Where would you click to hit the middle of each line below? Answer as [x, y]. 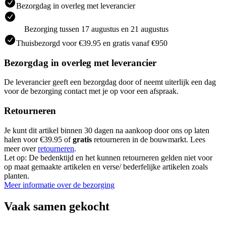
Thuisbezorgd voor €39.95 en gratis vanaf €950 [92, 43]
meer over [21, 148]
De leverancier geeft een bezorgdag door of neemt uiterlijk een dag [110, 82]
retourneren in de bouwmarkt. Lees [149, 139]
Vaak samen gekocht [57, 206]
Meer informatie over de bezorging [59, 185]
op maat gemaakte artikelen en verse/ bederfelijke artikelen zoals [106, 166]
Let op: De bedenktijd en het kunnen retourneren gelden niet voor [108, 157]
